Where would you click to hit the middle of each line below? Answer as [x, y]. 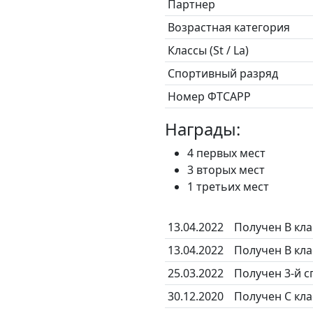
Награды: [203, 129]
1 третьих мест [228, 187]
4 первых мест [226, 153]
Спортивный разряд [223, 73]
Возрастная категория [229, 27]
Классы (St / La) [208, 50]
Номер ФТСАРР [209, 96]
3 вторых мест [226, 170]
